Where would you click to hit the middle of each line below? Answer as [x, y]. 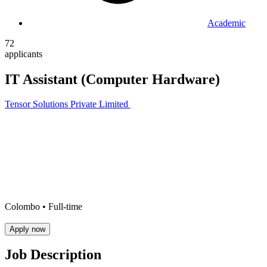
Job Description [53, 255]
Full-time [65, 207]
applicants [24, 54]
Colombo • [27, 207]
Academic [226, 23]
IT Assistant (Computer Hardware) [112, 79]
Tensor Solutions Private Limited [66, 104]
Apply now [27, 229]
